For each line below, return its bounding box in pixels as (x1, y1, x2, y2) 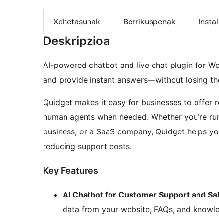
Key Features (43, 165, 98, 176)
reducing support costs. (43, 141, 131, 152)
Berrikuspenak (123, 17, 175, 27)
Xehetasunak (53, 17, 100, 27)
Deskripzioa (43, 34, 110, 48)
